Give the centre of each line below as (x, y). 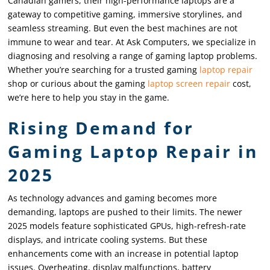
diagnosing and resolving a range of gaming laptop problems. (133, 55)
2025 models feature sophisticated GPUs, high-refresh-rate (127, 225)
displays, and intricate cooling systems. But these (108, 239)
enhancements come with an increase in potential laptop (124, 253)
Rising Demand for (101, 127)
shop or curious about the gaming (78, 83)
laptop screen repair (189, 83)
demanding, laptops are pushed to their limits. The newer (125, 212)
